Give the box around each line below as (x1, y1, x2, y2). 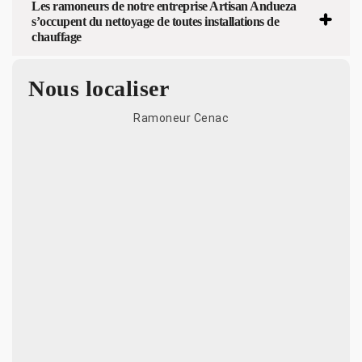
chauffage (32, 29, 82, 44)
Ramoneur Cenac (133, 111, 229, 124)
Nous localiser (28, 75, 169, 101)
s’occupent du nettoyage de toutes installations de (32, 14, 279, 28)
